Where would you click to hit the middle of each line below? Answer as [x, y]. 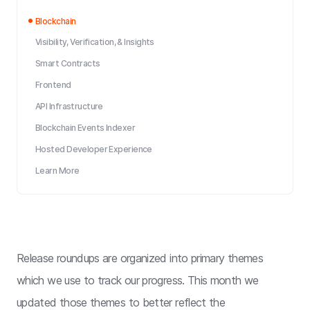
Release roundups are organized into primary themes [140, 258]
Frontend [53, 85]
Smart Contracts [68, 63]
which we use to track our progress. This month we [138, 280]
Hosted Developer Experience [94, 149]
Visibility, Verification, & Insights [95, 42]
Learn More [57, 171]
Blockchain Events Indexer [85, 128]
